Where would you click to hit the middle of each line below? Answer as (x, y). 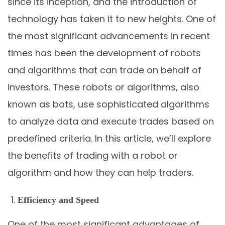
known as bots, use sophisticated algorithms (108, 104)
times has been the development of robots (104, 53)
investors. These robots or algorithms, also (103, 87)
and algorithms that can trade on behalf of (104, 70)
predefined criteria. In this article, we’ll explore (109, 138)
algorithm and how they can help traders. (100, 172)
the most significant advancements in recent (109, 36)
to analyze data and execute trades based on (111, 121)
